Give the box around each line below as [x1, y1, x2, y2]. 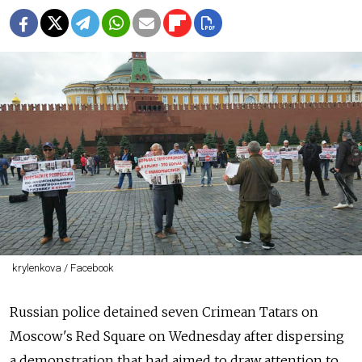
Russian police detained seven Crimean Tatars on [10, 303, 318, 320]
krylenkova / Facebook [11, 261, 114, 274]
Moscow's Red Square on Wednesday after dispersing [10, 327, 344, 344]
